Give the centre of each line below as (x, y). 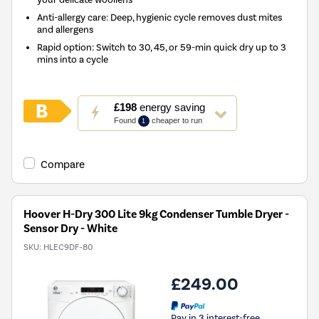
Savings (98, 188)
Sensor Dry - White (70, 228)
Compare (63, 164)
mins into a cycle (73, 59)
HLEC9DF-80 (68, 247)
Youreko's (102, 159)
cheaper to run (176, 120)
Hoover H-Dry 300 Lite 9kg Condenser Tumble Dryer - (156, 214)
